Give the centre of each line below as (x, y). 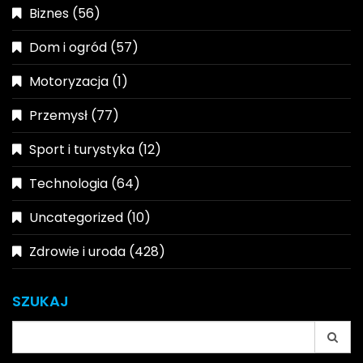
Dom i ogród (68, 47)
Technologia (68, 183)
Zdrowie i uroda (77, 251)
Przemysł (58, 115)
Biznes (49, 13)
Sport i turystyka (82, 149)
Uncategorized (76, 217)
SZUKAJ (41, 301)
